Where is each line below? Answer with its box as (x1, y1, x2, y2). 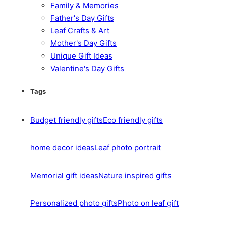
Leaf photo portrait (94, 143, 161, 153)
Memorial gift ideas (30, 171, 98, 181)
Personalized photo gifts (30, 198, 118, 208)
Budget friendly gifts (30, 115, 103, 125)
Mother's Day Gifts (50, 38, 117, 48)
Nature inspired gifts (98, 171, 172, 181)
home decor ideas (30, 143, 94, 153)
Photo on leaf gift (118, 198, 179, 208)
